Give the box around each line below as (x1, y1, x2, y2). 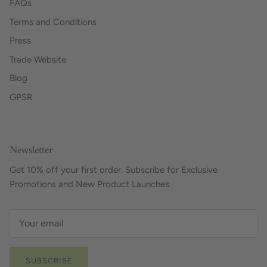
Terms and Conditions (10, 16, 97, 27)
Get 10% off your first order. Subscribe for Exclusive (10, 164, 218, 176)
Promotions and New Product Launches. (10, 179, 171, 190)
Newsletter (10, 141, 53, 160)
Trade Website (10, 54, 66, 65)
